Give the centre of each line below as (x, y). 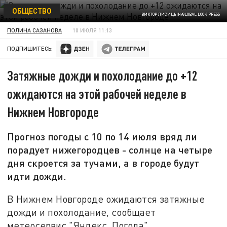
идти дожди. (37, 176)
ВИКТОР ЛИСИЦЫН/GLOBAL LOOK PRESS (180, 14)
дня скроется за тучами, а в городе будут (103, 163)
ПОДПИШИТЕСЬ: (30, 49)
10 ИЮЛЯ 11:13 (92, 30)
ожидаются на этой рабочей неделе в (97, 94)
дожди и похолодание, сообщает (82, 212)
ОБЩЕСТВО (32, 10)
